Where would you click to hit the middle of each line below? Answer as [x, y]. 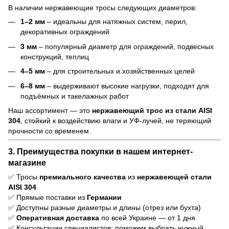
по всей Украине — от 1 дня [147, 217]
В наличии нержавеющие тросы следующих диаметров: [102, 8]
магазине [27, 162]
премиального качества [83, 177]
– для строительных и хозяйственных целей [120, 71]
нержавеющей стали [174, 177]
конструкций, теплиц [55, 56]
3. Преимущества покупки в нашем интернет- [100, 151]
